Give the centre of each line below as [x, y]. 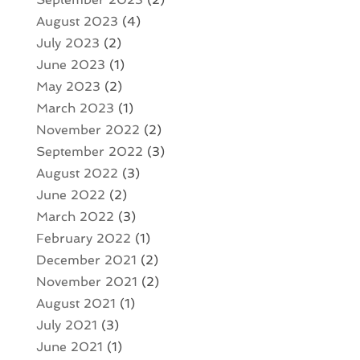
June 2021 [69, 346]
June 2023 [70, 64]
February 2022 [83, 238]
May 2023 [68, 86]
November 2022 [88, 129]
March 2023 [75, 108]
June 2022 [70, 194]
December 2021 [86, 260]
